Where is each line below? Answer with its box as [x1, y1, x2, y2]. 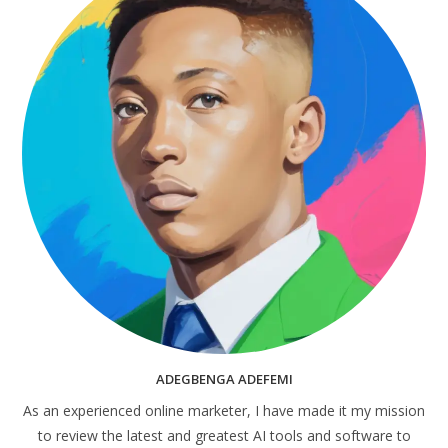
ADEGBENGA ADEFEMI [155, 369, 293, 388]
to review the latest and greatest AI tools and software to [37, 425, 411, 445]
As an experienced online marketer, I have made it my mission [23, 400, 425, 420]
